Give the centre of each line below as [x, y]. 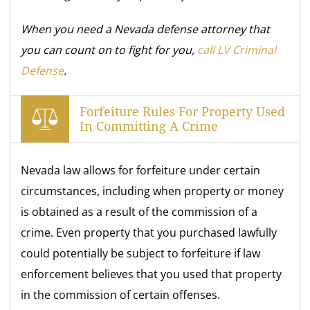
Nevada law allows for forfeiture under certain [141, 171]
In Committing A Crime [149, 127]
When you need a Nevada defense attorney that [146, 29]
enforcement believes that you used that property [152, 274]
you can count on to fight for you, [109, 50]
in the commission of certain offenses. [121, 295]
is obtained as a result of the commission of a [139, 212]
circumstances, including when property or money [153, 191]
